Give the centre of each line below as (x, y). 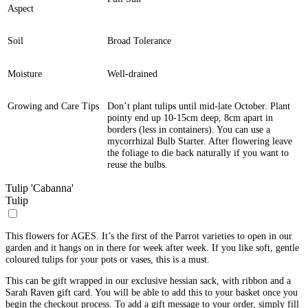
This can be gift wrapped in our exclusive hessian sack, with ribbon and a (148, 281)
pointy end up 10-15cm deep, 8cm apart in (190, 117)
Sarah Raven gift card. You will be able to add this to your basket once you (152, 293)
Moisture (25, 73)
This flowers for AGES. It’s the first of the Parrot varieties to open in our (149, 235)
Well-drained (133, 73)
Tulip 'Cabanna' (40, 188)
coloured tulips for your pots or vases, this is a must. (108, 259)
